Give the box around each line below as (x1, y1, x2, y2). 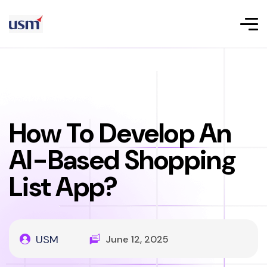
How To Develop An (9, 116, 232, 151)
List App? (9, 169, 118, 204)
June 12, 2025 (105, 233, 169, 246)
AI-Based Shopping (9, 142, 237, 178)
